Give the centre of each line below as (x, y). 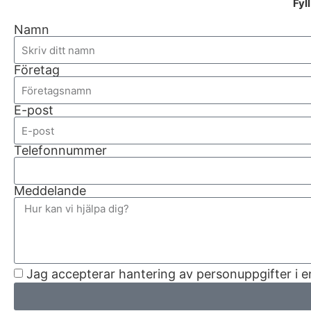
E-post (34, 110)
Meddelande (50, 191)
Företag (37, 70)
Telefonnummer (60, 150)
